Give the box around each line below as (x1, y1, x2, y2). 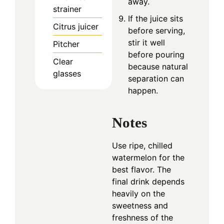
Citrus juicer (53, 21, 98, 32)
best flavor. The (112, 164, 171, 175)
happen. (128, 85, 158, 95)
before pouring (128, 49, 184, 59)
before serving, (128, 25, 185, 35)
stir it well (128, 37, 165, 47)
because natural (128, 61, 188, 71)
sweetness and (112, 200, 168, 211)
